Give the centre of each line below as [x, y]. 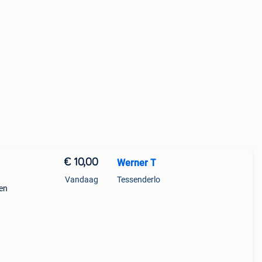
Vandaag [81, 180]
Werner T [136, 163]
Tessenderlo [138, 180]
